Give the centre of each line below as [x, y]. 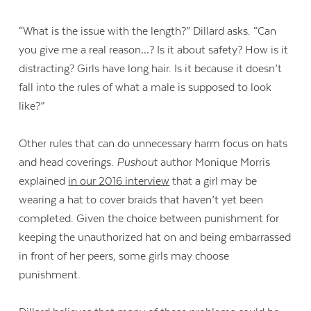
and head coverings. [68, 162]
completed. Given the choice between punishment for [149, 218]
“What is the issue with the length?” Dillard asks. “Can [148, 31]
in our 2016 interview [119, 181]
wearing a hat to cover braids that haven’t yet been [141, 200]
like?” [32, 106]
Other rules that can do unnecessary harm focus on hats [153, 143]
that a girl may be [213, 181]
